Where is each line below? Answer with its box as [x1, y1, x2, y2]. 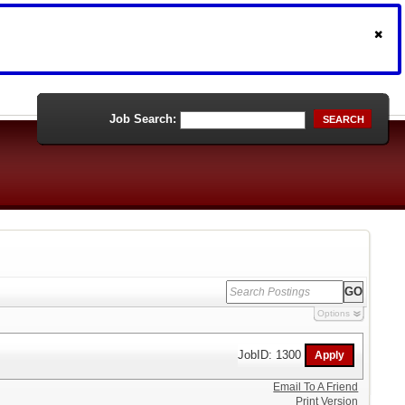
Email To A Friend [273, 381, 359, 393]
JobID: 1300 [238, 347, 306, 362]
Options [316, 308, 350, 318]
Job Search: [109, 112, 176, 126]
